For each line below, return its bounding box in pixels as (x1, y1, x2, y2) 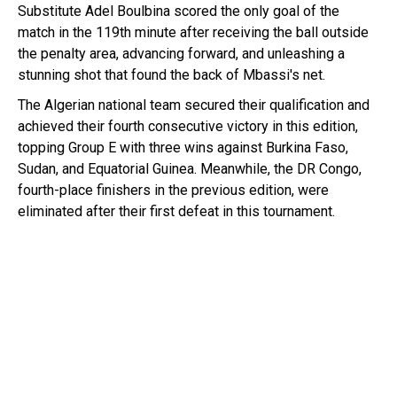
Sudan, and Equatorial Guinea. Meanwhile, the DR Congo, (18, 160, 362, 177)
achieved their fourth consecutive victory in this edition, (18, 117, 358, 135)
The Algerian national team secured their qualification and (18, 96, 370, 113)
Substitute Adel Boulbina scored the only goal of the (18, 2, 339, 19)
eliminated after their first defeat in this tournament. (18, 202, 335, 220)
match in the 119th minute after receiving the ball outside (18, 23, 369, 41)
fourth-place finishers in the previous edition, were (18, 181, 329, 198)
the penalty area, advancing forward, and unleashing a (18, 44, 345, 62)
